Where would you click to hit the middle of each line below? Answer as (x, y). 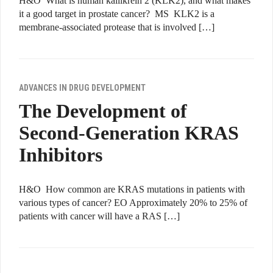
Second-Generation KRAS (129, 133)
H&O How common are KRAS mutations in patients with (132, 190)
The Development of (103, 111)
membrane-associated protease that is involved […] (117, 27)
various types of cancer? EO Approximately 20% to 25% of (133, 203)
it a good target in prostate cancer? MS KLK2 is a (117, 14)
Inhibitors (61, 155)
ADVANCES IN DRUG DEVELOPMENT (82, 88)
